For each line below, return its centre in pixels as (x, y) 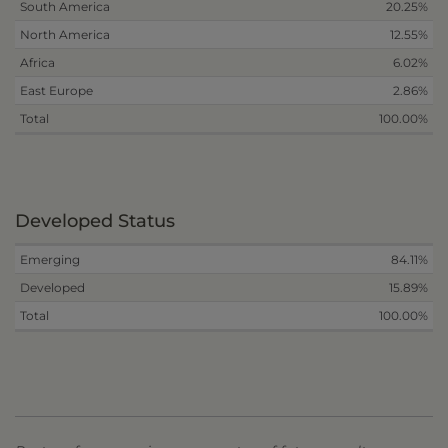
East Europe (56, 91)
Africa (37, 63)
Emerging (50, 260)
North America (65, 35)
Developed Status (95, 221)
